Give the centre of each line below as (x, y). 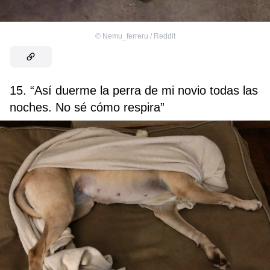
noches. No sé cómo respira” (87, 107)
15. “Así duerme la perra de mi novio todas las (134, 90)
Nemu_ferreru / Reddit (139, 36)
